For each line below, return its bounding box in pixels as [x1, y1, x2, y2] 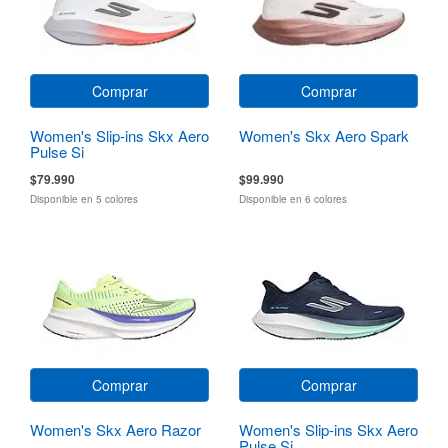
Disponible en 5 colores [30, 191, 138, 206]
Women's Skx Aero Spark [239, 124, 409, 146]
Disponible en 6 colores [239, 191, 347, 206]
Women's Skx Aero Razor [30, 418, 201, 440]
